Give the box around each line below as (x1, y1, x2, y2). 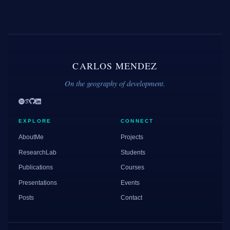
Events (121, 179, 140, 186)
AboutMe (18, 133, 44, 141)
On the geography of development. (64, 78, 165, 89)
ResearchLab (18, 148, 56, 156)
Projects (121, 133, 144, 141)
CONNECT (121, 118, 154, 124)
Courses (121, 164, 145, 171)
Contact (121, 194, 143, 202)
